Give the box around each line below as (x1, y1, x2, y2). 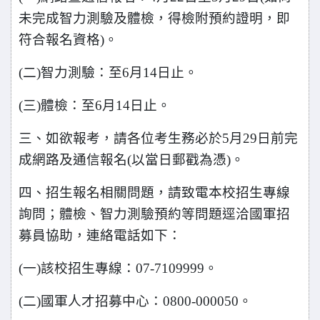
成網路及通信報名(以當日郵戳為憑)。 (19, 152, 244, 167)
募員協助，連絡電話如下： (19, 228, 181, 243)
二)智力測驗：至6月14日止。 (23, 65, 198, 80)
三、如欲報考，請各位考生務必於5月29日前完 (19, 131, 298, 146)
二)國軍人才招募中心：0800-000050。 (23, 294, 252, 309)
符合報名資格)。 (19, 32, 118, 47)
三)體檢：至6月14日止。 (23, 98, 171, 113)
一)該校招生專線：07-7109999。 (23, 261, 218, 276)
